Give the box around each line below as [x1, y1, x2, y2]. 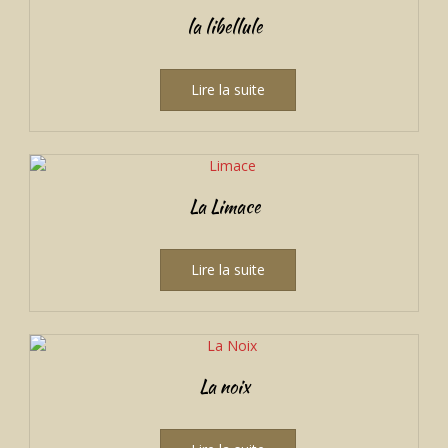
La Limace [188, 192, 260, 220]
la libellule [186, 12, 262, 40]
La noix [198, 372, 250, 400]
